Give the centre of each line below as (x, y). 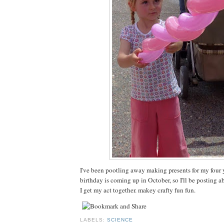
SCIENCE (120, 220)
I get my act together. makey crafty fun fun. (138, 190)
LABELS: (94, 220)
